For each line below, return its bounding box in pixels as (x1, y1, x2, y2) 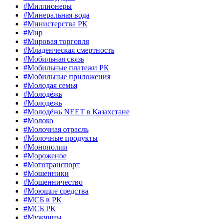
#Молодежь (23, 99, 62, 108)
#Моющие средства (23, 187, 88, 196)
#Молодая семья (23, 81, 77, 90)
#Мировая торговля (23, 37, 89, 46)
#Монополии (23, 143, 67, 152)
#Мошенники (23, 169, 69, 178)
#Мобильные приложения (23, 72, 110, 81)
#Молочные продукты (23, 134, 98, 143)
